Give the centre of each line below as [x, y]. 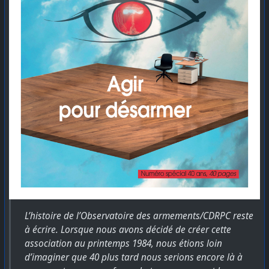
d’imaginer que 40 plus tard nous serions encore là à [134, 257]
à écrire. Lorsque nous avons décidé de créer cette [128, 229]
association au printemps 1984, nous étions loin [124, 243]
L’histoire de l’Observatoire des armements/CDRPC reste [139, 216]
